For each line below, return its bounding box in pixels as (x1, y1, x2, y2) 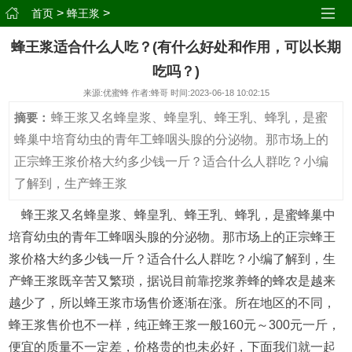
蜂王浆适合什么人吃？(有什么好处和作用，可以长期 (11, 39, 341, 56)
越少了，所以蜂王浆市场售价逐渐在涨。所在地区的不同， (9, 296, 336, 310)
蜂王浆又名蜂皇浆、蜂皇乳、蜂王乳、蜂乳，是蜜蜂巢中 (20, 208, 335, 222)
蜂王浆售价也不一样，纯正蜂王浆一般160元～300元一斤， (9, 318, 341, 332)
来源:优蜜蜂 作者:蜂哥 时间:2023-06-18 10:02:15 (82, 88, 269, 98)
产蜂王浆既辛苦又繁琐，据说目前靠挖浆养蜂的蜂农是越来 (9, 274, 336, 288)
